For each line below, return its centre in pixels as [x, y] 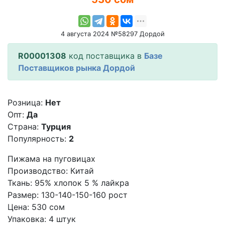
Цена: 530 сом [36, 207]
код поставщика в [105, 55]
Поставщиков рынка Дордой [77, 68]
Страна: [23, 126]
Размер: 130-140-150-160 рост [68, 195]
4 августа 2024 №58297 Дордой [113, 34]
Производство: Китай [51, 171]
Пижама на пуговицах [51, 158]
